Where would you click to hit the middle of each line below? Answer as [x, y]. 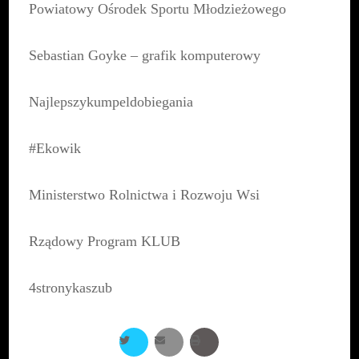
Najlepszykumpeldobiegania [111, 102]
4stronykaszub [71, 288]
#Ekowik [55, 149]
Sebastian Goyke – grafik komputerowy [145, 56]
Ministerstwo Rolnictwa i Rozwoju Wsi [145, 195]
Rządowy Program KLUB [105, 242]
